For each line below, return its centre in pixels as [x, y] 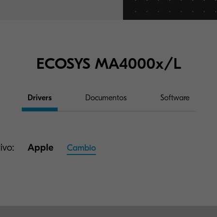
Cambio [81, 148]
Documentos [106, 98]
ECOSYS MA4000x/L [108, 64]
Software [175, 98]
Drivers [40, 98]
